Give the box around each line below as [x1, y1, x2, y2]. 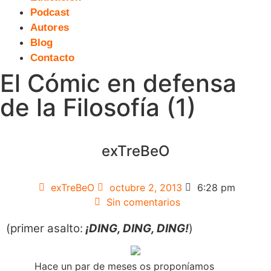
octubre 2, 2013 [109, 181, 182, 194]
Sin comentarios [106, 195, 180, 208]
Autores [30, 22, 69, 34]
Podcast [30, 7, 70, 19]
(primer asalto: [6, 221, 83, 235]
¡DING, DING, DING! [85, 221, 189, 235]
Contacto [30, 52, 74, 64]
